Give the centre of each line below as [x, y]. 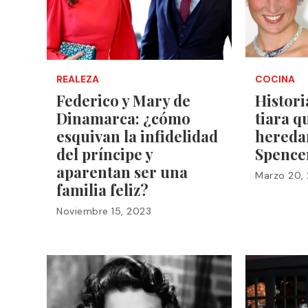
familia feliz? [102, 189]
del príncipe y [104, 154]
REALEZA [78, 79]
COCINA [275, 79]
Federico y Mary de [123, 100]
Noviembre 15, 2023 [104, 211]
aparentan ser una [122, 172]
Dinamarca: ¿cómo [123, 118]
